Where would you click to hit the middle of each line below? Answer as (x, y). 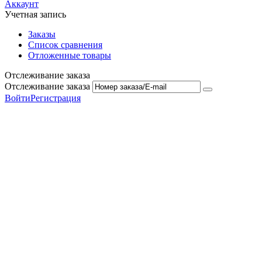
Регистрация (56, 98)
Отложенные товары (70, 56)
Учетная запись (35, 15)
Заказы (42, 35)
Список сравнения (65, 45)
